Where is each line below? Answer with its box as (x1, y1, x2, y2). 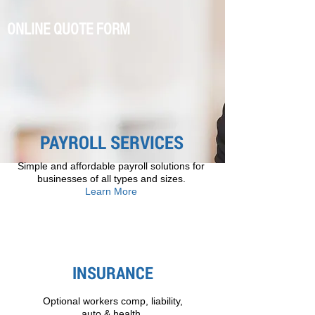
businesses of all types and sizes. (37, 173, 186, 184)
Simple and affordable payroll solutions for (18, 160, 205, 172)
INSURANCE (72, 262, 153, 284)
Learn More (85, 186, 137, 197)
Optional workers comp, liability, (42, 295, 183, 307)
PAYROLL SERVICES (39, 130, 184, 154)
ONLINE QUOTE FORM (7, 20, 130, 39)
